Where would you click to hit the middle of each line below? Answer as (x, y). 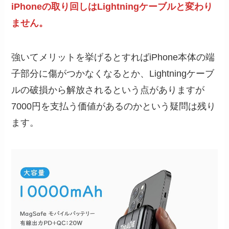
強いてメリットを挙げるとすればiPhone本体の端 (113, 58)
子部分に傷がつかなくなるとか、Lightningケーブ (113, 74)
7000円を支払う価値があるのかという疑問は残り (114, 107)
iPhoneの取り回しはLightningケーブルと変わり (112, 6)
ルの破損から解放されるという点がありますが (108, 90)
